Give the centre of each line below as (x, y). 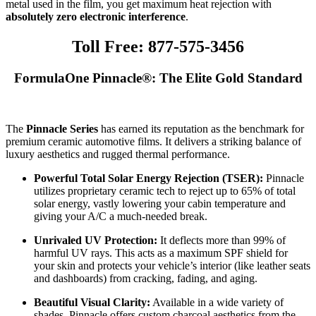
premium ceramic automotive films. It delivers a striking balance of (153, 142)
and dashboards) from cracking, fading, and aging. (146, 279)
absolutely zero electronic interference (96, 16)
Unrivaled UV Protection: (96, 241)
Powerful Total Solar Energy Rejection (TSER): (148, 178)
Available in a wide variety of (217, 303)
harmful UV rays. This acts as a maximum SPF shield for (161, 253)
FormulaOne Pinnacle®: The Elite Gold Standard (158, 78)
